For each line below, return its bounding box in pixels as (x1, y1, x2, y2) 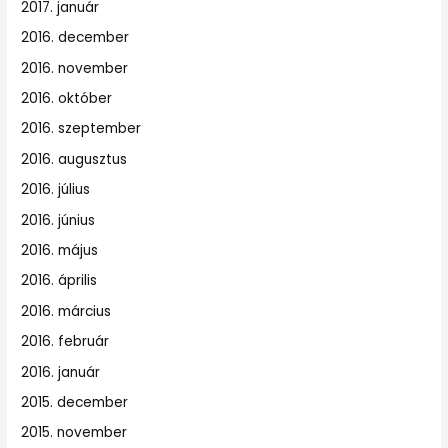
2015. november (21, 423, 128, 443)
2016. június (21, 210, 96, 230)
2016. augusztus (21, 149, 128, 169)
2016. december (21, 28, 130, 48)
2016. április (21, 271, 98, 291)
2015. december (21, 393, 129, 412)
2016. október (21, 88, 113, 108)
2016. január (21, 362, 101, 382)
